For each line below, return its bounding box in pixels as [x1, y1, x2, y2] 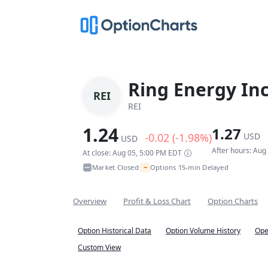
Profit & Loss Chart [123, 196, 191, 206]
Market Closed [92, 163, 139, 172]
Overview [73, 196, 106, 206]
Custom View [78, 242, 121, 252]
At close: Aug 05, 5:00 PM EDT [83, 148, 182, 158]
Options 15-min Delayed [150, 163, 229, 172]
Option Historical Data [78, 225, 151, 236]
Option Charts [208, 196, 258, 206]
